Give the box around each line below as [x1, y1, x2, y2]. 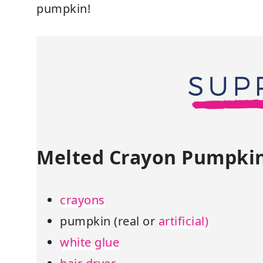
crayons [60, 191, 105, 208]
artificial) [158, 213, 208, 229]
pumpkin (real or [60, 213, 159, 229]
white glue [60, 234, 119, 250]
